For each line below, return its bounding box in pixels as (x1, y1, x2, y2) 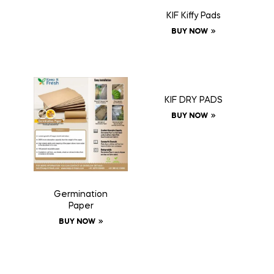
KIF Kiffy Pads (166, 11, 221, 20)
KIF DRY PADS (164, 95, 223, 105)
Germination (54, 190, 108, 199)
